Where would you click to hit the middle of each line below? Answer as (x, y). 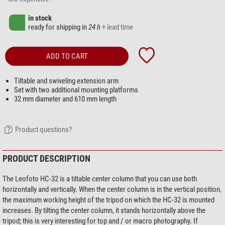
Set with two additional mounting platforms (76, 90)
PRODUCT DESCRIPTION (46, 159)
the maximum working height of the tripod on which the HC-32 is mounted (108, 200)
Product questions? (43, 130)
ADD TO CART (67, 57)
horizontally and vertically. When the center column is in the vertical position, (112, 190)
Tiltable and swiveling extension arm (66, 81)
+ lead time (118, 27)
